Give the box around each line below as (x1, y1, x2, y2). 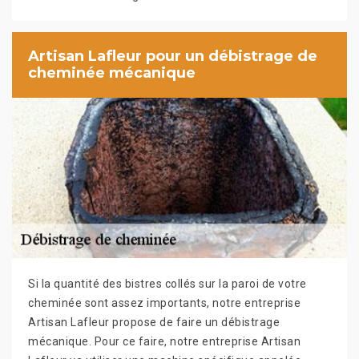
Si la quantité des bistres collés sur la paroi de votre (28, 276, 307, 290)
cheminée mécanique (28, 63, 196, 82)
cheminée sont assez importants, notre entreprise (28, 296, 301, 309)
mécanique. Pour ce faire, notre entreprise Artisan (28, 334, 301, 348)
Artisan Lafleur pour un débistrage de (28, 46, 317, 65)
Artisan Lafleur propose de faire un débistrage (28, 315, 280, 329)
